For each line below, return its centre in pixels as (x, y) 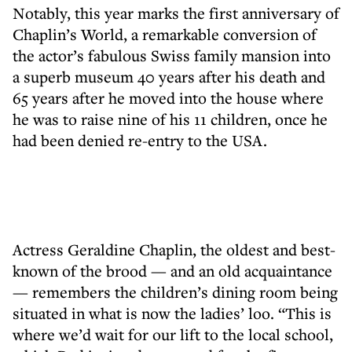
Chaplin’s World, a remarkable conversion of (165, 34)
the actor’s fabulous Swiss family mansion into (172, 55)
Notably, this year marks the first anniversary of (176, 13)
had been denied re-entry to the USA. (140, 140)
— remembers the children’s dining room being (175, 292)
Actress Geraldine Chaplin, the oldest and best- (174, 249)
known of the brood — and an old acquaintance (172, 271)
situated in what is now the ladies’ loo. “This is (172, 313)
